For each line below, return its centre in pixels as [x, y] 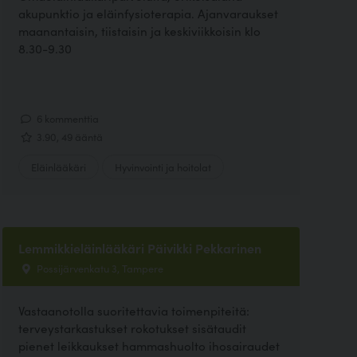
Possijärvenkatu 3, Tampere [98, 267]
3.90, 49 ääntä [68, 136]
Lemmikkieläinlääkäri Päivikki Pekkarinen [139, 247]
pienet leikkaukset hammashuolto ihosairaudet [149, 345]
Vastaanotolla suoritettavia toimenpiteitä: [133, 310]
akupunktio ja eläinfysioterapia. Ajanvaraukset [148, 14]
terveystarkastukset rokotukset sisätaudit [132, 328]
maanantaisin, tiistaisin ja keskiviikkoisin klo [139, 31]
